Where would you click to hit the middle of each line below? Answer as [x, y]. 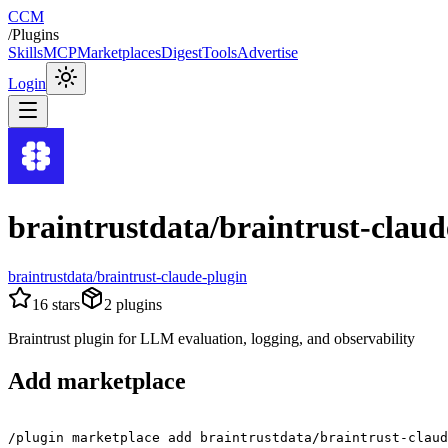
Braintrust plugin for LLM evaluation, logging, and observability [211, 338]
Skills [25, 52]
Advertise [267, 52]
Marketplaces [119, 52]
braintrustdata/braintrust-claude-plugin [127, 276]
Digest [181, 52]
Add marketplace [97, 380]
